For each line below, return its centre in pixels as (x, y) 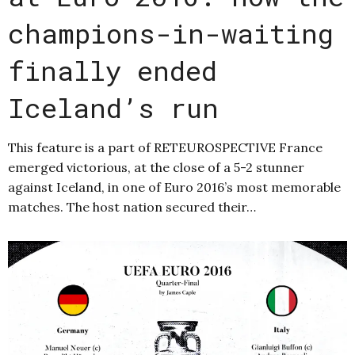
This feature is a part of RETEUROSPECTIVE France (165, 147)
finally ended (113, 70)
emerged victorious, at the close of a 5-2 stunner (156, 167)
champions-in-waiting (171, 32)
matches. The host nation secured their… (132, 206)
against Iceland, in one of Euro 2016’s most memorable (174, 187)
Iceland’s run (113, 107)
